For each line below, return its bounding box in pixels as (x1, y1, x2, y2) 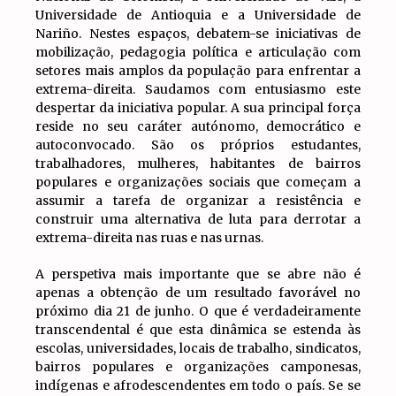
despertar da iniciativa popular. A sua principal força (35, 100, 361, 116)
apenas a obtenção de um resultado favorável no (35, 285, 361, 301)
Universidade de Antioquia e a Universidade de (35, 7, 361, 23)
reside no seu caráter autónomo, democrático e (35, 118, 361, 134)
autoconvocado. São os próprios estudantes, (35, 137, 361, 153)
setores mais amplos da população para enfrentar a (35, 63, 361, 79)
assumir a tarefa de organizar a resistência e (35, 193, 361, 209)
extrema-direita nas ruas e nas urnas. (35, 230, 264, 246)
